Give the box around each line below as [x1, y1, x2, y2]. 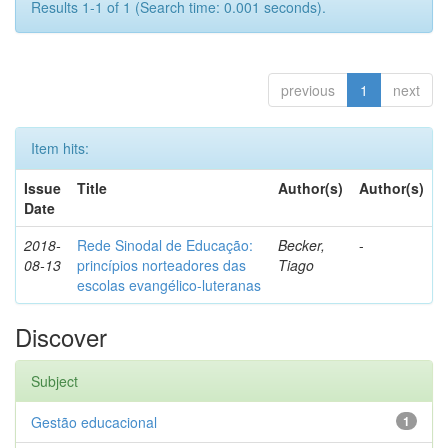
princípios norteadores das [77, 255, 246, 275]
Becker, [278, 235, 325, 255]
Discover [15, 319, 107, 354]
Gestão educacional [31, 412, 157, 432]
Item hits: [31, 138, 89, 158]
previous [281, 80, 335, 100]
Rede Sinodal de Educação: [77, 235, 253, 255]
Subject [31, 371, 78, 391]
